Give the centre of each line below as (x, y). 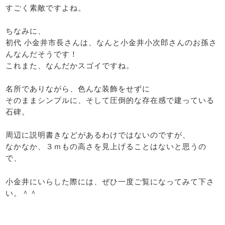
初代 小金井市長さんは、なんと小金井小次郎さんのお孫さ (111, 43)
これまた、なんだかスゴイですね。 (70, 66)
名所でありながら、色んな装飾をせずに (78, 89)
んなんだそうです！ (42, 54)
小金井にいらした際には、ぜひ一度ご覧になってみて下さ (110, 181)
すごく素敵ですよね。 (46, 8)
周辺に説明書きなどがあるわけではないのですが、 (98, 135)
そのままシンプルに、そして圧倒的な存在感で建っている (110, 100)
